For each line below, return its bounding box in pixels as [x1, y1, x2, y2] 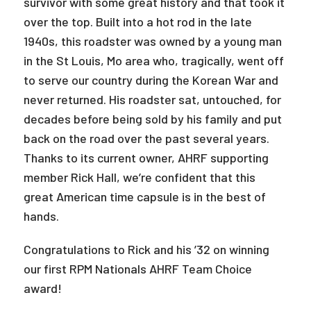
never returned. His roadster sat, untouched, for [23, 92, 281, 107]
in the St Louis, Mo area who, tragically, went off [23, 53, 284, 68]
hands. [23, 208, 59, 224]
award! [23, 280, 62, 296]
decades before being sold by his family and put [23, 111, 282, 126]
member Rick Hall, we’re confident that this [23, 169, 255, 185]
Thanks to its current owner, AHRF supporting [23, 150, 269, 165]
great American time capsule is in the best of [23, 189, 266, 204]
